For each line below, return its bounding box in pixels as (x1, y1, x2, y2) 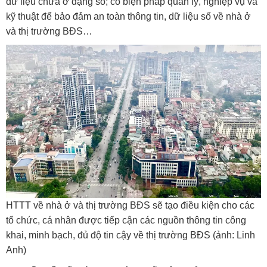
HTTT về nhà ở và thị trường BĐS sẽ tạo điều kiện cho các (6, 200, 254, 211)
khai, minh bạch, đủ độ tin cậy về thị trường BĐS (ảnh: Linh (6, 230, 255, 241)
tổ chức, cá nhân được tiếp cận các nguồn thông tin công (6, 215, 246, 226)
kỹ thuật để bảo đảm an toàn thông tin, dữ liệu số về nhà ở (6, 11, 251, 22)
